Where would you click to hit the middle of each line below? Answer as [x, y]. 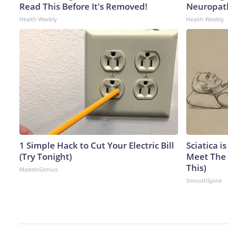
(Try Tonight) [46, 156]
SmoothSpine [204, 180]
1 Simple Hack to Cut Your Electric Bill [97, 145]
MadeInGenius [38, 169]
